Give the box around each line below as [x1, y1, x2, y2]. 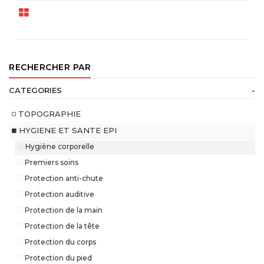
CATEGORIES [9, 85, 62, 95]
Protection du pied [23, 253, 92, 263]
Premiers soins [23, 158, 78, 167]
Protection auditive [23, 190, 94, 199]
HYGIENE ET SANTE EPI [19, 126, 117, 136]
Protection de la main [23, 206, 103, 215]
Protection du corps [23, 237, 96, 247]
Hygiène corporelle [24, 142, 94, 151]
